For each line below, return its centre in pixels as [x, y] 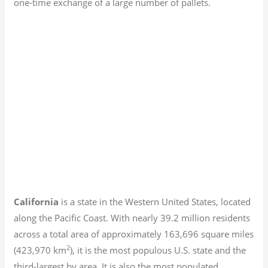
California [36, 201]
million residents [216, 217]
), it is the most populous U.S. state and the [158, 250]
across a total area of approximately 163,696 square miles [134, 234]
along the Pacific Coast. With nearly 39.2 [97, 217]
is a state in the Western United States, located [155, 201]
